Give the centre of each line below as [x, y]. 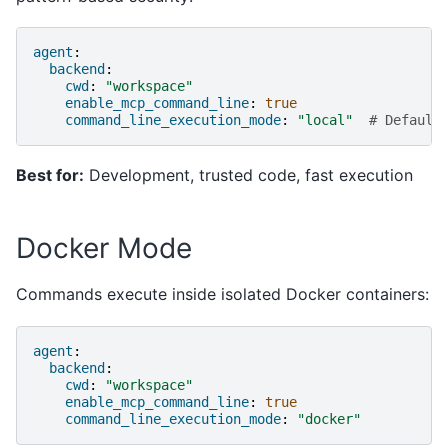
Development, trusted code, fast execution [248, 175]
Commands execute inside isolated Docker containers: [222, 294]
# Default [405, 120]
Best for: [50, 175]
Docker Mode [104, 248]
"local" [325, 120]
